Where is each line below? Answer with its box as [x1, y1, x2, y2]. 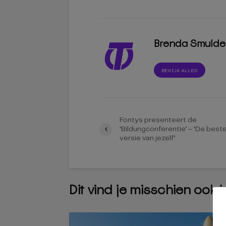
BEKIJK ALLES [161, 68, 198, 74]
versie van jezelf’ [120, 135, 175, 142]
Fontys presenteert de [120, 117, 197, 124]
